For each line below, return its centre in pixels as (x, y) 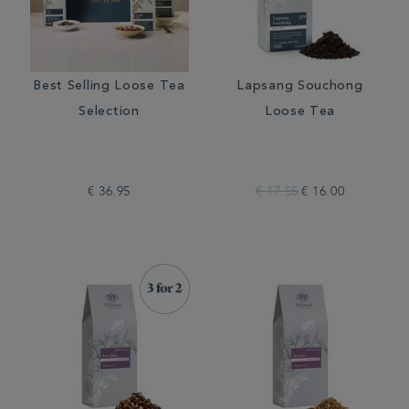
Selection (109, 112)
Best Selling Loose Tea (109, 87)
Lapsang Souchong (300, 87)
